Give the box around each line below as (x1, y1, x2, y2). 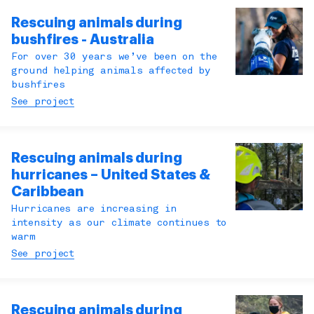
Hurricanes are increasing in (11, 205, 177, 214)
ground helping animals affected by (11, 67, 211, 76)
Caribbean (11, 184, 85, 200)
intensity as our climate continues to (11, 219, 226, 228)
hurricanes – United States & (11, 168, 211, 183)
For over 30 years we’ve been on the (11, 53, 217, 62)
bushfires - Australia (11, 32, 154, 48)
